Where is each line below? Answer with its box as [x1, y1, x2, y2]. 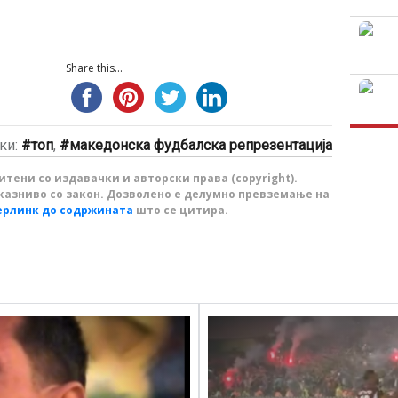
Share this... [65, 60, 123, 76]
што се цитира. [133, 203, 228, 219]
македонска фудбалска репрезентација [68, 137, 332, 155]
